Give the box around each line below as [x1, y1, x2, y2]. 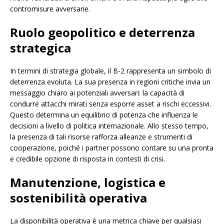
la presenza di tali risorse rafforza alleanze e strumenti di [10, 132, 192, 142]
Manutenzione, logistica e [10, 174, 165, 191]
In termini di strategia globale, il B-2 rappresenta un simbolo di [10, 66, 211, 76]
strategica [10, 39, 71, 56]
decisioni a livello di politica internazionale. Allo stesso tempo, [10, 121, 208, 131]
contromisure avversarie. [10, 4, 90, 14]
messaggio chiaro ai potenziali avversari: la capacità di [10, 88, 184, 98]
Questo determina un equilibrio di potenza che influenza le [10, 110, 198, 120]
